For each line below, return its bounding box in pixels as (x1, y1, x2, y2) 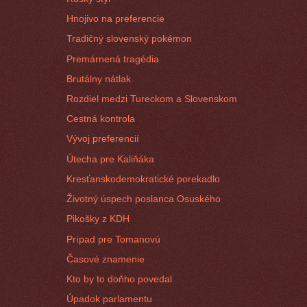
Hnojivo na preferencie (66, 13, 165, 25)
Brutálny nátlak (66, 73, 132, 84)
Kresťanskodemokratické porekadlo (66, 173, 221, 184)
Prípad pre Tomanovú (66, 233, 161, 245)
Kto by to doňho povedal (66, 273, 173, 284)
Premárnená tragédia (66, 53, 160, 64)
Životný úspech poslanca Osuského (66, 193, 221, 205)
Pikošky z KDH (66, 213, 130, 225)
